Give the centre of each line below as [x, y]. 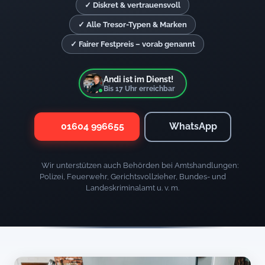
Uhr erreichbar [149, 88]
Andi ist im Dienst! [138, 79]
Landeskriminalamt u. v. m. [132, 188]
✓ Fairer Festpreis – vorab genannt [132, 44]
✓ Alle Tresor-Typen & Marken [132, 24]
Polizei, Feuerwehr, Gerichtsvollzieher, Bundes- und [132, 177]
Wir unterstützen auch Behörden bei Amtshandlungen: [139, 166]
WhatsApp [193, 127]
